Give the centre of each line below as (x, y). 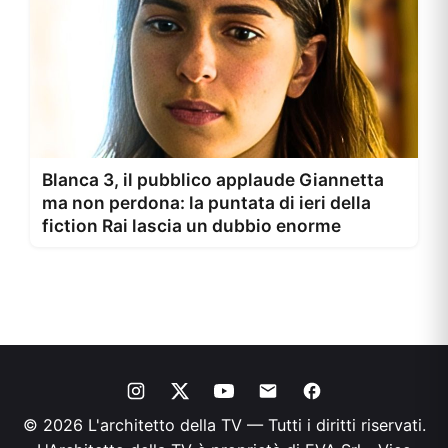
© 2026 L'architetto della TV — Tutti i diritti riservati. (224, 424)
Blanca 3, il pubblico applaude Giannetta (213, 179)
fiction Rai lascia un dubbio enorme (191, 225)
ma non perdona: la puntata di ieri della (206, 202)
